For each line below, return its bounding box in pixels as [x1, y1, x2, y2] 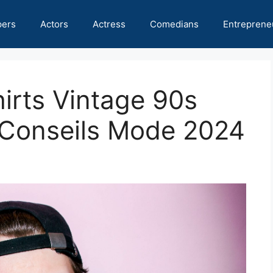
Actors [40, 18, 68, 30]
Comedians [150, 18, 199, 30]
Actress [93, 18, 126, 30]
